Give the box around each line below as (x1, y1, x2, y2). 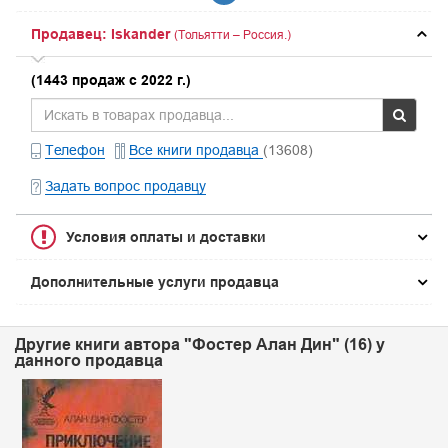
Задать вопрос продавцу (45, 178, 206, 194)
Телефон (45, 142, 105, 158)
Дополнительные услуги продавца (31, 274, 279, 290)
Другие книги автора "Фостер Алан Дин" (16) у (15, 335, 385, 354)
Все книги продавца (129, 142, 263, 158)
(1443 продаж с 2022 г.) (31, 72, 191, 88)
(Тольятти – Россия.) (174, 27, 291, 42)
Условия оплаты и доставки (66, 229, 266, 245)
